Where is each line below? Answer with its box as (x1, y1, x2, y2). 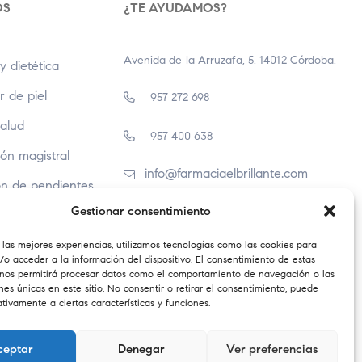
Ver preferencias (226, 341, 318, 356)
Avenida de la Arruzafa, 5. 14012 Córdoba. (124, 53, 337, 68)
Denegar (117, 341, 165, 356)
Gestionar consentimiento (71, 204, 212, 218)
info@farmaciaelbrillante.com (145, 166, 309, 182)
